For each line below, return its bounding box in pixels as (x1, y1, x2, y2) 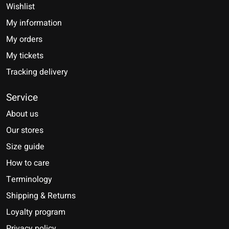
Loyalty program (6, 206, 65, 219)
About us (6, 108, 38, 121)
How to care (6, 157, 50, 170)
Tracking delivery (6, 65, 68, 78)
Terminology (6, 173, 52, 186)
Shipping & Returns (6, 190, 76, 202)
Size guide (6, 141, 44, 153)
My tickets (6, 49, 43, 62)
